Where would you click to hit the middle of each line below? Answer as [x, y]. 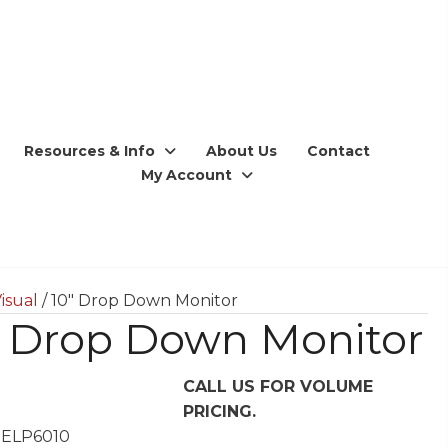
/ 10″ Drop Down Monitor [138, 300]
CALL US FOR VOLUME [277, 386]
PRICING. [219, 411]
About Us [242, 150]
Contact [339, 150]
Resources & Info [90, 150]
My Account [187, 174]
